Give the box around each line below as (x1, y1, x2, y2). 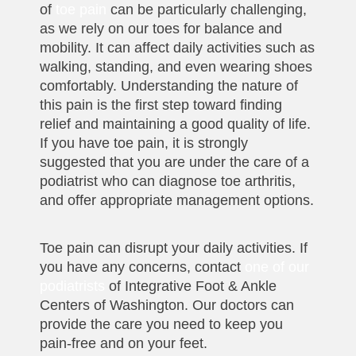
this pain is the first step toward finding (40, 96, 282, 113)
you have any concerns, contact (40, 258, 245, 275)
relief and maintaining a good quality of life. (40, 115, 311, 132)
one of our (245, 258, 309, 275)
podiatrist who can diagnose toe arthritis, (40, 172, 296, 189)
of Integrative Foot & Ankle (105, 277, 277, 294)
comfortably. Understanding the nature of (40, 77, 298, 94)
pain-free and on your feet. (40, 335, 207, 351)
